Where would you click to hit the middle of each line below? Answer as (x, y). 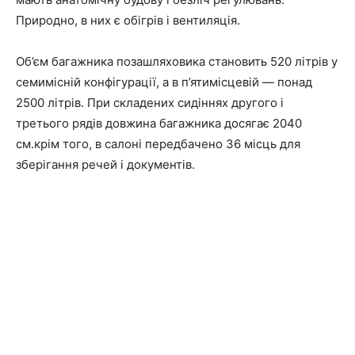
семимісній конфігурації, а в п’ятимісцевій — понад (164, 82)
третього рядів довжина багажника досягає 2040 (159, 123)
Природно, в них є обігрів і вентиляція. (128, 20)
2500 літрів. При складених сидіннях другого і (150, 103)
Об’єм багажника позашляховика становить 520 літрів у (177, 61)
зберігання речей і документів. (105, 164)
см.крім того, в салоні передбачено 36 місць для (158, 144)
